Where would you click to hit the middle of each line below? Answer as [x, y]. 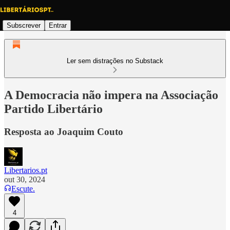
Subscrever [24, 25]
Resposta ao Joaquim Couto [64, 131]
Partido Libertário [53, 109]
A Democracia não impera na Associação [111, 95]
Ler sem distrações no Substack [115, 61]
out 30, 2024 [25, 179]
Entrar [58, 25]
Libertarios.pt [26, 170]
